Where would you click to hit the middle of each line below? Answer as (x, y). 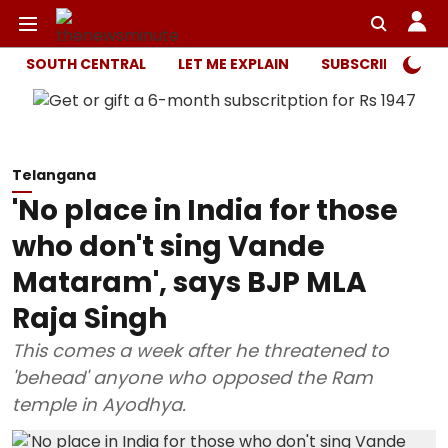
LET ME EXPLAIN (233, 64)
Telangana (54, 175)
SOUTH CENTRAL (86, 64)
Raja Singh (89, 318)
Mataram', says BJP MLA (189, 282)
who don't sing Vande (168, 246)
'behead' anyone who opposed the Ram (192, 377)
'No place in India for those (205, 210)
